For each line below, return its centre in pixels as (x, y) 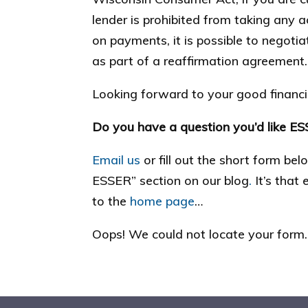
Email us (118, 160)
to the (111, 201)
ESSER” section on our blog (171, 180)
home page (163, 201)
